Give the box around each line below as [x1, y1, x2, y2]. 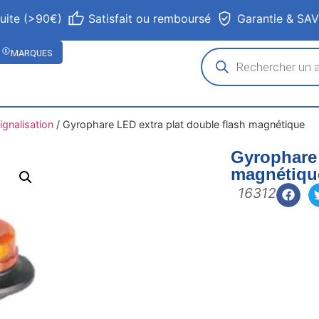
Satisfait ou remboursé [88, 11, 211, 26]
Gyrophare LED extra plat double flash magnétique [62, 118, 305, 131]
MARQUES [11, 47, 53, 58]
